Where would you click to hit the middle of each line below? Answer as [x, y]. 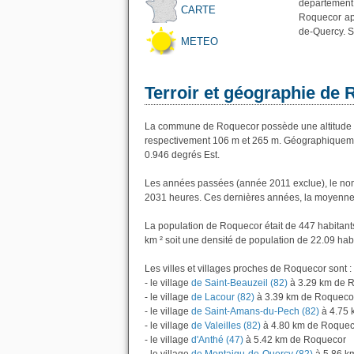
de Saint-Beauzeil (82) [238, 283]
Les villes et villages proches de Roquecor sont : [248, 269]
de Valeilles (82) [225, 326]
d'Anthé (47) [216, 340]
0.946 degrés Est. [182, 155]
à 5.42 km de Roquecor [295, 340]
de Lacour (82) [222, 297]
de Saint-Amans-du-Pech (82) [254, 311]
